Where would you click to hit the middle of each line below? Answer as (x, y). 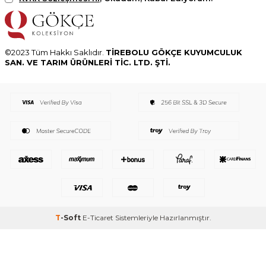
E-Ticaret (98, 217)
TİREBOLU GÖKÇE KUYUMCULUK (174, 52)
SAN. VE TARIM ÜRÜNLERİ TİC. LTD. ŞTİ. (88, 62)
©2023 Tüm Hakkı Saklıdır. (55, 52)
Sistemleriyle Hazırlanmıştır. (162, 217)
